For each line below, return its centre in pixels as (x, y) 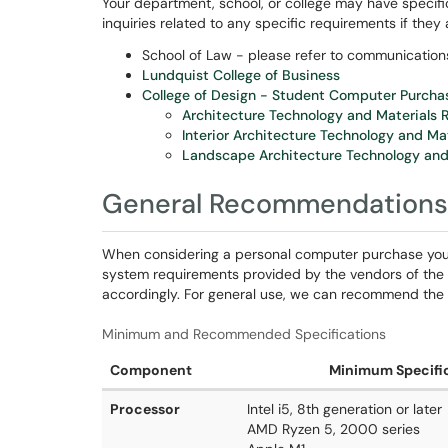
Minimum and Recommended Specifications (244, 334)
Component (151, 370)
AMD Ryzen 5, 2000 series (333, 429)
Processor (145, 409)
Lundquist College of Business (241, 75)
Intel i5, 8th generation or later (344, 409)
